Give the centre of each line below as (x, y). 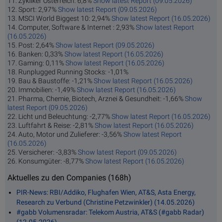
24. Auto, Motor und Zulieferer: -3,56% (65, 135)
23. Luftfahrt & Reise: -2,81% (51, 126)
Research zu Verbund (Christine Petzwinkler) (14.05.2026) (106, 202)
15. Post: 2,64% (31, 45)
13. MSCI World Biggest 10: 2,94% (59, 19)
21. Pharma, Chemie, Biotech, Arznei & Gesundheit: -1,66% (96, 99)
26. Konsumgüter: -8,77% (46, 161)
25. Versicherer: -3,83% (43, 152)
